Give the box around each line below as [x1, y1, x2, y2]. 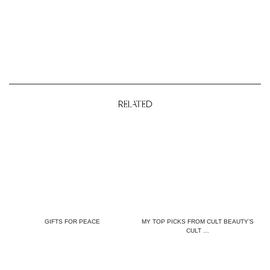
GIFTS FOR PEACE [44, 218, 100, 225]
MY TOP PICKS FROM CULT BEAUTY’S [142, 218, 254, 225]
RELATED [118, 99, 152, 110]
